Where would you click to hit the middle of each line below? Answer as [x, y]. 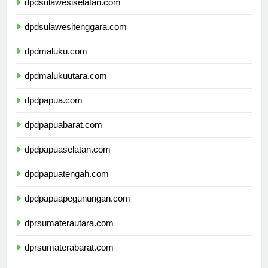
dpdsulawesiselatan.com [73, 13]
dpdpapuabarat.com [63, 136]
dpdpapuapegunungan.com [77, 209]
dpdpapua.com [54, 111]
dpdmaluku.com [56, 62]
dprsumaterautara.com [69, 234]
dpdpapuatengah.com [67, 185]
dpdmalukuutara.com [66, 87]
